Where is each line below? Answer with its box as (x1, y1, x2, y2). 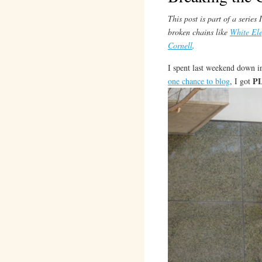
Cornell (167, 40, 192, 51)
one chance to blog (167, 75, 230, 87)
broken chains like (167, 26, 230, 37)
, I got (229, 75, 253, 87)
